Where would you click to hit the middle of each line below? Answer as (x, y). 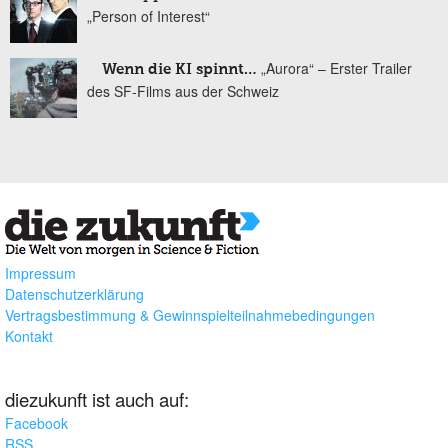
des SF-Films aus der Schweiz (183, 90)
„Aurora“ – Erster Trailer (336, 67)
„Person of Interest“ (148, 15)
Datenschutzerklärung (74, 294)
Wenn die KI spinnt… (179, 69)
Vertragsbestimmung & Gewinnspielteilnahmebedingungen (190, 315)
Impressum (40, 273)
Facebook (36, 422)
